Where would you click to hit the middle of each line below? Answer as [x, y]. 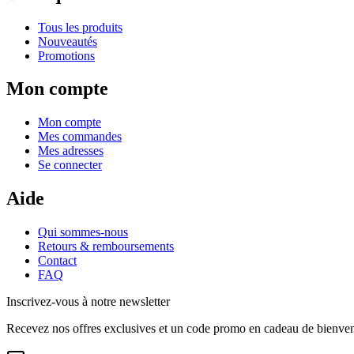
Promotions [66, 55]
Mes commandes [80, 137]
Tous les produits [80, 27]
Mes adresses [71, 151]
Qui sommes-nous [83, 232]
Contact [57, 261]
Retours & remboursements [106, 247]
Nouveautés [68, 41]
